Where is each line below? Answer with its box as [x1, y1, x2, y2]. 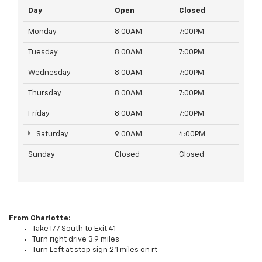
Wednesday [28, 69, 71, 77]
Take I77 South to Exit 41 [32, 225, 116, 233]
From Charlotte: [9, 215, 71, 223]
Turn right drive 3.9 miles [32, 236, 119, 244]
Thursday [28, 89, 61, 98]
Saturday [34, 130, 68, 139]
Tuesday [28, 49, 58, 57]
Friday [28, 110, 50, 118]
